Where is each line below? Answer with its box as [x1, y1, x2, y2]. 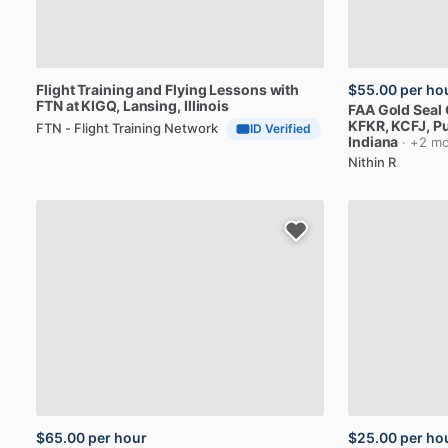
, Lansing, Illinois [115, 97, 230, 114]
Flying [165, 81, 207, 98]
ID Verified [250, 121, 311, 136]
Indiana [348, 133, 399, 150]
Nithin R [348, 154, 396, 170]
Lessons [209, 81, 267, 98]
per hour [88, 429, 147, 446]
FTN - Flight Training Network [36, 119, 218, 136]
